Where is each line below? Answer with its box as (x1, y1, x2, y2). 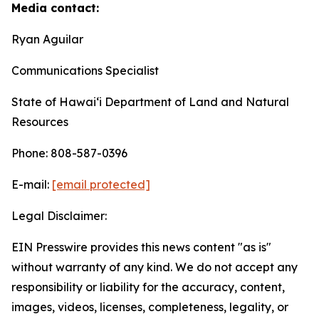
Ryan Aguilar (11, 32, 83, 46)
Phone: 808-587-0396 (11, 146, 127, 160)
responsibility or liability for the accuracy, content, (11, 280, 285, 294)
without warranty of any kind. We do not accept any (11, 260, 298, 274)
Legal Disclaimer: (11, 209, 107, 223)
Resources (11, 115, 68, 129)
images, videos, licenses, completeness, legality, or (11, 300, 288, 314)
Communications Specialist (11, 63, 159, 78)
